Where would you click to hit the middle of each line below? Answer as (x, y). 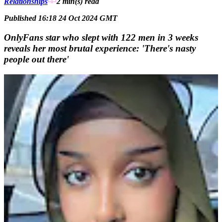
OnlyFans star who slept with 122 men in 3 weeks (101, 37)
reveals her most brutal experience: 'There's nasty (100, 48)
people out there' (36, 59)
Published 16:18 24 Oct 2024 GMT (61, 18)
